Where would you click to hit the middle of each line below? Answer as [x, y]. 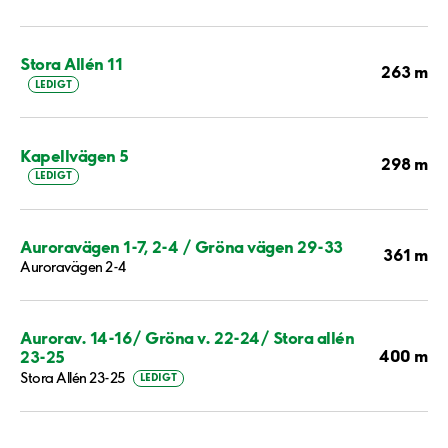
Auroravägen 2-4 [73, 267]
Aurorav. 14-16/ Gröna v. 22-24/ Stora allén [187, 338]
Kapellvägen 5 [74, 155]
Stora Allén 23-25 [72, 377]
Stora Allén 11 [71, 63]
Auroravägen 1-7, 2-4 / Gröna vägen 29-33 [181, 247]
